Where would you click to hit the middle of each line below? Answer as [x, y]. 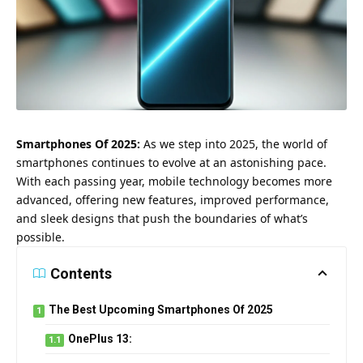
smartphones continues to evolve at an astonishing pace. [171, 162]
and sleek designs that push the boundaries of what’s [162, 218]
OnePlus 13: [100, 338]
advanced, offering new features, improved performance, [173, 199]
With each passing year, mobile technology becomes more [174, 181]
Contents [81, 273]
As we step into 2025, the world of [235, 143]
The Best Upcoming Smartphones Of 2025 [161, 309]
